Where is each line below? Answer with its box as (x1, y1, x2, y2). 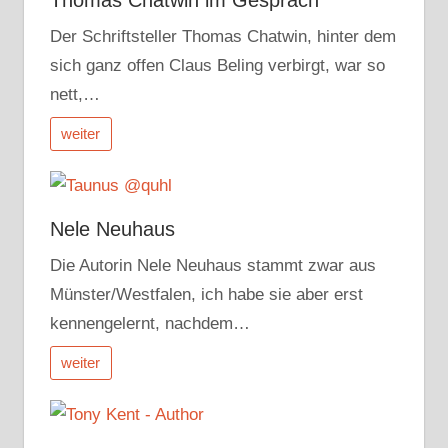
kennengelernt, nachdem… (49, 313, 250, 333)
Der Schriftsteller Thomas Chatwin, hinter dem (49, 26, 396, 46)
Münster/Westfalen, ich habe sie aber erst (49, 284, 363, 304)
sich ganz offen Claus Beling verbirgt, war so (49, 55, 385, 75)
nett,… (49, 84, 100, 104)
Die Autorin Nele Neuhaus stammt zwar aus (49, 255, 376, 275)
